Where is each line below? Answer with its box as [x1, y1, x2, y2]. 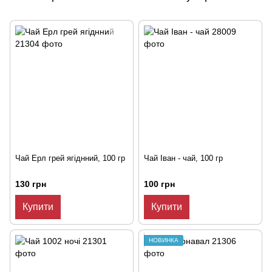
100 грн [144, 179, 175, 189]
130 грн [15, 179, 46, 189]
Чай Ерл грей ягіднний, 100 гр [15, 154, 125, 163]
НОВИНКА [149, 237, 178, 244]
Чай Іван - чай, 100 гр [144, 154, 223, 163]
